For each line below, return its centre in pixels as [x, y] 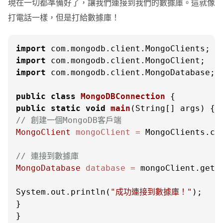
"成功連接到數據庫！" [151, 192]
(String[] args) [168, 108]
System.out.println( [63, 192]
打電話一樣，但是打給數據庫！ [64, 17]
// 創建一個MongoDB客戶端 [69, 120]
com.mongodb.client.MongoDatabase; [130, 72]
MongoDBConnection [123, 96]
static [66, 108]
